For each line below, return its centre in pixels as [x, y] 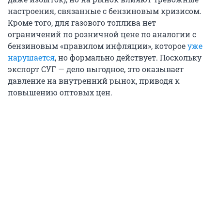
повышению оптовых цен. [60, 93]
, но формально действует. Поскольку [128, 58]
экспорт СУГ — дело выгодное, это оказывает [96, 69]
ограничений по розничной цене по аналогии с [102, 34]
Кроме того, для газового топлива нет [82, 23]
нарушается [31, 58]
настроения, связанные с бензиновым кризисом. [105, 11]
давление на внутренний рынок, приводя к [94, 81]
